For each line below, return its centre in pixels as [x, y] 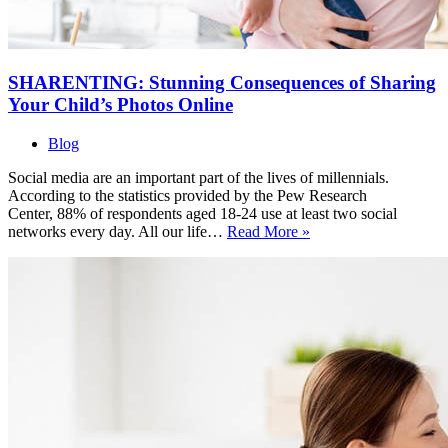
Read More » [268, 231]
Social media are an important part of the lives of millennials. [198, 177]
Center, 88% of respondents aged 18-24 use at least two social [202, 213]
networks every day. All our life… [117, 231]
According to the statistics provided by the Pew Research [187, 195]
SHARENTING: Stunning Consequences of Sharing [222, 83]
